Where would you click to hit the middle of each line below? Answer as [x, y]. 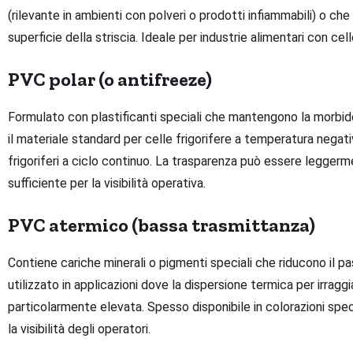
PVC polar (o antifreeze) [110, 80]
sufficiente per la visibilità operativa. [107, 184]
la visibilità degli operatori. [79, 329]
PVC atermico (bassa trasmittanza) [162, 225]
